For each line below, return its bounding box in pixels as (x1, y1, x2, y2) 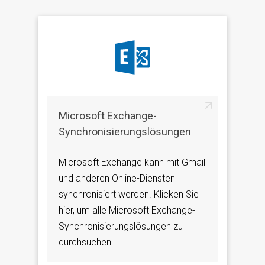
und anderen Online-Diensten (59, 173, 175, 185)
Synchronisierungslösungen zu (59, 221, 183, 232)
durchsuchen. (59, 237, 114, 248)
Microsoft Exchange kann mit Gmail (59, 157, 205, 169)
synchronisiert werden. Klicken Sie (59, 189, 199, 201)
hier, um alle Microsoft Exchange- (59, 205, 195, 216)
